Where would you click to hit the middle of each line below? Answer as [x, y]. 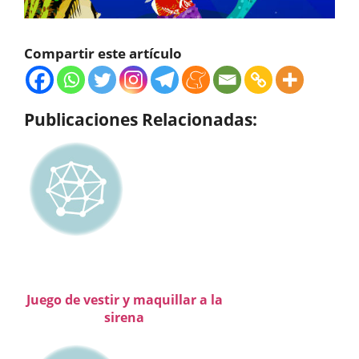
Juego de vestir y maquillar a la [124, 300]
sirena [124, 318]
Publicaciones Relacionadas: [141, 119]
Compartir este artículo [103, 54]
